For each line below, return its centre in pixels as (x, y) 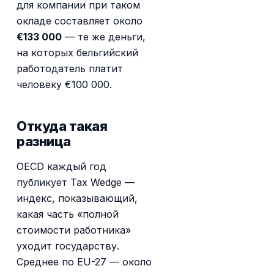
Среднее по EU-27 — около (84, 262)
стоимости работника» (74, 230)
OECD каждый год (62, 167)
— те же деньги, (104, 36)
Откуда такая (62, 126)
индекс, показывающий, (77, 198)
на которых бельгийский (78, 52)
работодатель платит (70, 68)
